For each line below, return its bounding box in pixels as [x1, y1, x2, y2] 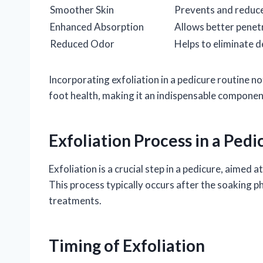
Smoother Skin [50, 3, 114, 16]
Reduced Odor [50, 37, 114, 50]
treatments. [49, 194, 102, 207]
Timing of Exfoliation [49, 235, 205, 255]
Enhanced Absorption [50, 20, 144, 33]
